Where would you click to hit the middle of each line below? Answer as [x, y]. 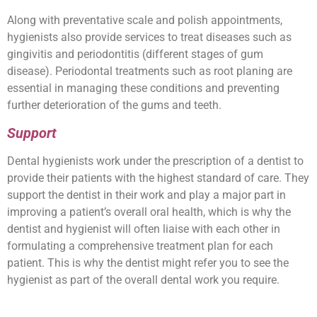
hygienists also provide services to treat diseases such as [149, 38]
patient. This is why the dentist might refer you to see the [148, 263]
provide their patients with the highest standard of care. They [158, 178]
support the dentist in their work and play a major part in [146, 195]
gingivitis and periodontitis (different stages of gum [135, 54]
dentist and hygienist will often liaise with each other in [144, 229]
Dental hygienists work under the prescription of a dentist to [155, 161]
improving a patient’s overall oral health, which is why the [149, 212]
